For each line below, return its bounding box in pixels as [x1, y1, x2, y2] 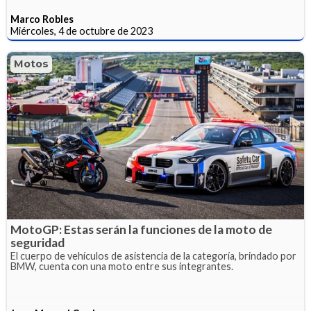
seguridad [10, 235, 65, 250]
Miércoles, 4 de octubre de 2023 [10, 25, 153, 37]
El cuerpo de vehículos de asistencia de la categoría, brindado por [10, 249, 296, 262]
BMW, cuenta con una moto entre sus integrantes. [10, 260, 233, 272]
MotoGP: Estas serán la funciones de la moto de [10, 221, 272, 237]
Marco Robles [10, 13, 74, 26]
